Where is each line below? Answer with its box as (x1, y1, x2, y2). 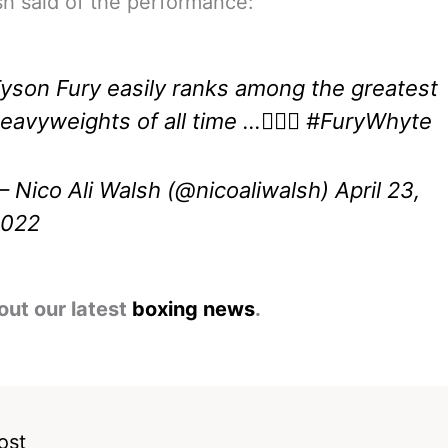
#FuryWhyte (306, 108, 432, 135)
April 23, (335, 176, 420, 203)
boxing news (132, 296, 255, 321)
